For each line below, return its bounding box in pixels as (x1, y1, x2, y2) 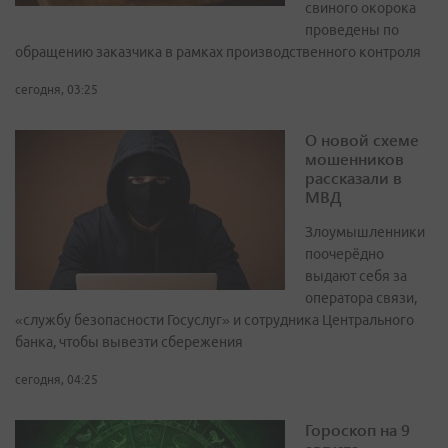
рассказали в (305, 167, 402, 189)
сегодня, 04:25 (15, 373, 98, 387)
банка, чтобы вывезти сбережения (15, 334, 243, 351)
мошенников (305, 148, 404, 170)
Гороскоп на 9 (305, 419, 410, 441)
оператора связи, (305, 290, 417, 307)
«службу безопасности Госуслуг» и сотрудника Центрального (15, 312, 414, 329)
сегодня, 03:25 (15, 83, 98, 97)
